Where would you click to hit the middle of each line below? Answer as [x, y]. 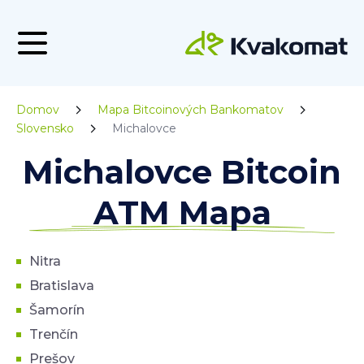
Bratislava [62, 286]
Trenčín [54, 334]
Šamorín [57, 310]
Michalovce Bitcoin [182, 172]
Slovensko [45, 128]
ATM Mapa [182, 212]
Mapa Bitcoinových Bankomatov [191, 110]
